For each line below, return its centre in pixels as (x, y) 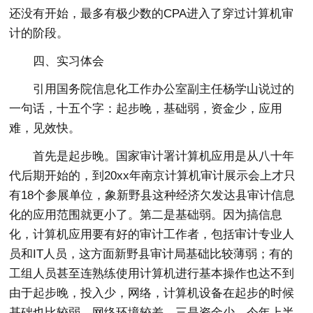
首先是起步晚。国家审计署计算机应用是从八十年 (164, 156)
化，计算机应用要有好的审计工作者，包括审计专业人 (152, 235)
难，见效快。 (45, 129)
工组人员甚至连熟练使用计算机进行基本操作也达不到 (152, 274)
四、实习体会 (69, 61)
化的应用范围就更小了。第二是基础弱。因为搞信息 (146, 215)
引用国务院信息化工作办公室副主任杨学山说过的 (164, 89)
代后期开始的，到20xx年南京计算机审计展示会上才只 (153, 176)
